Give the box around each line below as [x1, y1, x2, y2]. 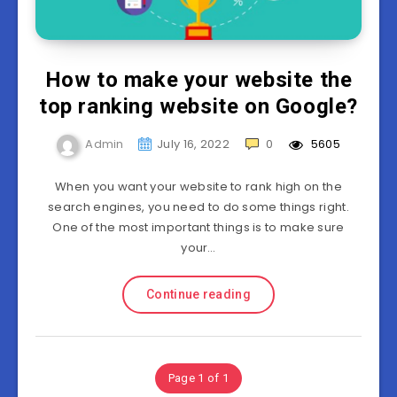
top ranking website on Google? [38, 94, 358, 119]
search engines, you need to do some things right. [48, 198, 349, 215]
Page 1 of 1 [167, 371, 230, 385]
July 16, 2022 [157, 136, 230, 153]
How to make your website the [44, 67, 353, 92]
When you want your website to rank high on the [55, 178, 342, 195]
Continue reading [146, 287, 251, 301]
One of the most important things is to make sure [52, 219, 345, 236]
